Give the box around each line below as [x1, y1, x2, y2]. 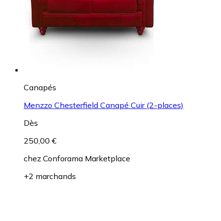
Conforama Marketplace [43, 153, 130, 163]
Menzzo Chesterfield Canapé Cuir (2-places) [24, 100, 184, 110]
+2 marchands [24, 171, 76, 181]
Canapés [24, 82, 56, 92]
